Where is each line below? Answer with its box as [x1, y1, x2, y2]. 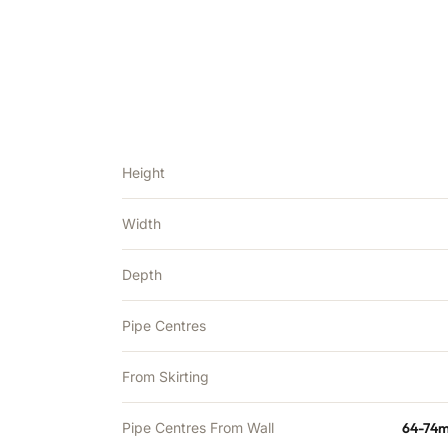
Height [122, 164, 165, 181]
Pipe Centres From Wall [122, 419, 274, 436]
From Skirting [122, 368, 209, 385]
